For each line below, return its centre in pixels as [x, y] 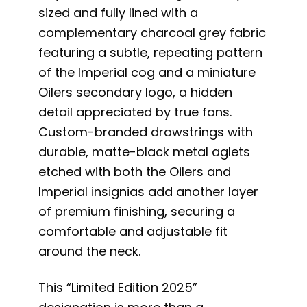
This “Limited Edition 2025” [118, 287]
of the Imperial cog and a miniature [147, 73]
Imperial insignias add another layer [149, 192]
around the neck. [90, 251]
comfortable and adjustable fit [133, 232]
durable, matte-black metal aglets [145, 152]
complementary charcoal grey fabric [152, 33]
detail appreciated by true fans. [135, 112]
